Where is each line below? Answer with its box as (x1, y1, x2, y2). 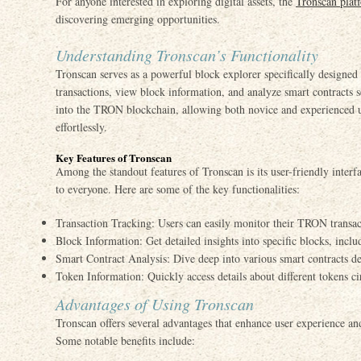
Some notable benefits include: (56, 333, 195, 348)
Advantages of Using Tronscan (56, 293, 254, 314)
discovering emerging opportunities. (56, 11, 220, 27)
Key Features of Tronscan (56, 150, 172, 165)
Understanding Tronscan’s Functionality (56, 44, 318, 65)
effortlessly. (56, 119, 107, 135)
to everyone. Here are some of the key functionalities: (56, 181, 300, 197)
